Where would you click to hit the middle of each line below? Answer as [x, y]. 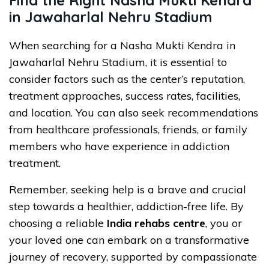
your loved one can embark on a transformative [129, 240]
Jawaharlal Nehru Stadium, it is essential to [118, 62]
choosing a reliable [58, 223]
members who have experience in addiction [119, 146]
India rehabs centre [156, 223]
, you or [224, 223]
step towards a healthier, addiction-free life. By [126, 206]
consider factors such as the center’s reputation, [127, 79]
